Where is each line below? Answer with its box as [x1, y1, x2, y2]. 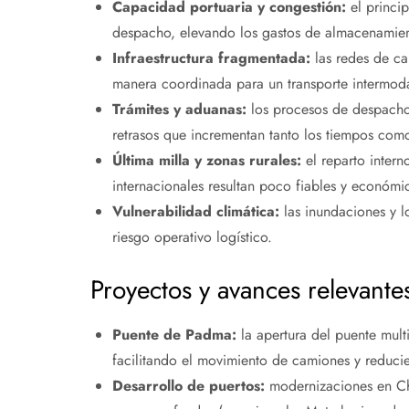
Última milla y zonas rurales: [111, 150, 301, 172]
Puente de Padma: [111, 324, 236, 346]
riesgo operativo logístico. [111, 226, 272, 248]
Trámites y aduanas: [111, 99, 246, 121]
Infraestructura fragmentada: [111, 47, 310, 69]
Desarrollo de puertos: [111, 375, 265, 397]
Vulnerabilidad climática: [111, 201, 279, 223]
